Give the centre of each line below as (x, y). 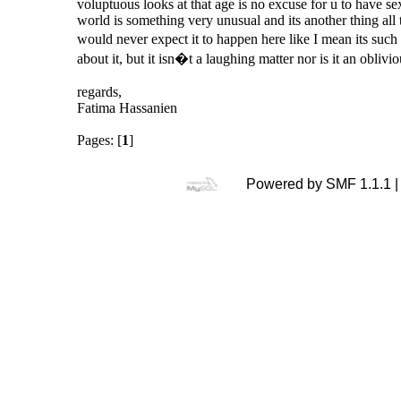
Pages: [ (99, 141)
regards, (99, 92)
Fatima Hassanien (127, 108)
